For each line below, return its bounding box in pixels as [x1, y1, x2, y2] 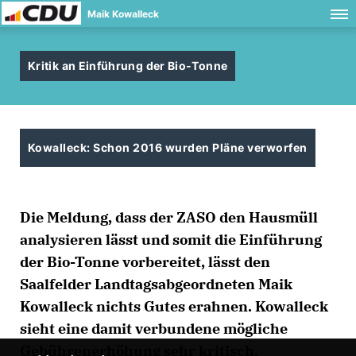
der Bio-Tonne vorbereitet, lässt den [20, 253, 270, 271]
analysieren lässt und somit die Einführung [20, 230, 322, 249]
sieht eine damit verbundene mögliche [20, 319, 288, 338]
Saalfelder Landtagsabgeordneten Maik [20, 275, 292, 293]
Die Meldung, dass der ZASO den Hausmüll [20, 208, 318, 226]
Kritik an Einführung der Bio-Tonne [28, 59, 228, 72]
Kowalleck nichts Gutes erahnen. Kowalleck [20, 297, 328, 315]
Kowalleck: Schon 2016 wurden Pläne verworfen [28, 141, 308, 154]
